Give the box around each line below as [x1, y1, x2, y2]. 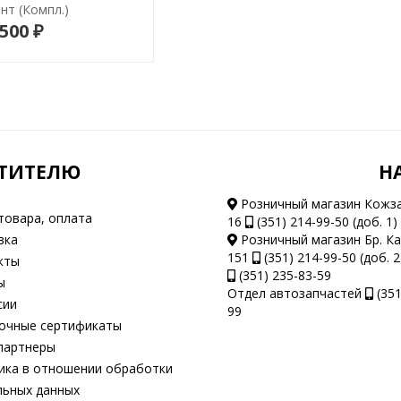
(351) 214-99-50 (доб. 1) [252, 213, 397, 230]
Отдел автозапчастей [227, 285, 365, 302]
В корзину [22, 23, 97, 43]
